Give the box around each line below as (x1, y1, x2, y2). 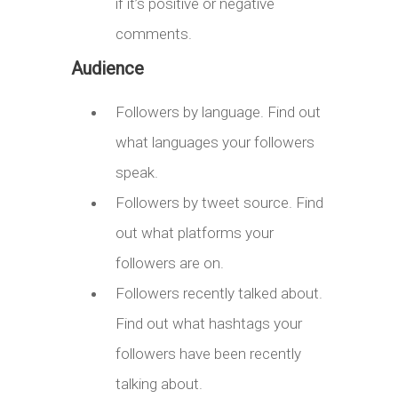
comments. (115, 24, 192, 43)
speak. (115, 163, 158, 181)
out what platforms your (115, 223, 274, 242)
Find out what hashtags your (115, 314, 302, 332)
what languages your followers (115, 132, 314, 151)
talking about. (115, 374, 203, 393)
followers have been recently (115, 344, 301, 362)
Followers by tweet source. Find (115, 193, 323, 211)
